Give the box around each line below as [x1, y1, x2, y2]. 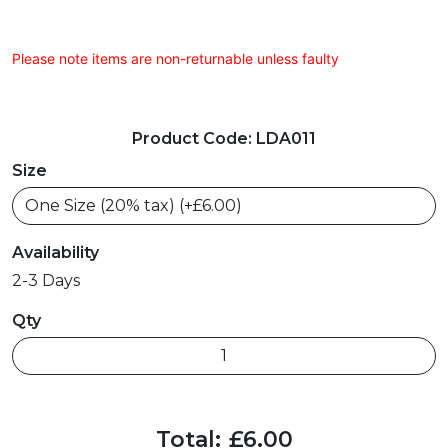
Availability [12, 243, 99, 263]
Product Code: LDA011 [132, 129, 316, 149]
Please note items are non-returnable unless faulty [12, 50, 339, 68]
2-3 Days [12, 271, 80, 291]
